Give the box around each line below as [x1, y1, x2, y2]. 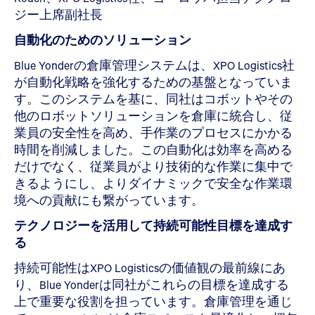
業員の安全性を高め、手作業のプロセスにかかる [14, 124, 292, 140]
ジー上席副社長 [14, 6, 103, 22]
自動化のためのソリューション [14, 32, 191, 47]
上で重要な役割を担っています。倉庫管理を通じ [14, 293, 292, 309]
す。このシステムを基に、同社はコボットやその [14, 91, 292, 106]
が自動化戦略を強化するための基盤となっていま [14, 74, 292, 89]
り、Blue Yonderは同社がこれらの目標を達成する [14, 276, 289, 292]
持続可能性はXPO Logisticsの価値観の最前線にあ [14, 259, 285, 275]
